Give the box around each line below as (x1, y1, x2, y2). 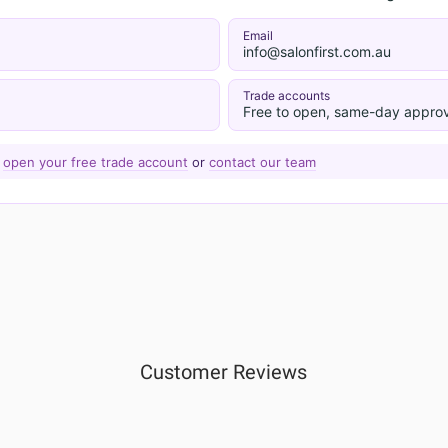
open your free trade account (2, 153, 188, 170)
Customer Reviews (140, 360, 308, 385)
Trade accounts (242, 88, 330, 104)
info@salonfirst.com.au (242, 43, 391, 60)
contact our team (208, 153, 316, 170)
